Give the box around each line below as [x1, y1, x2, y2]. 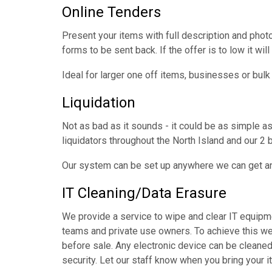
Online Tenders [62, 4, 161, 21]
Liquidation [62, 94, 135, 111]
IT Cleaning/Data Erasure [62, 185, 226, 202]
